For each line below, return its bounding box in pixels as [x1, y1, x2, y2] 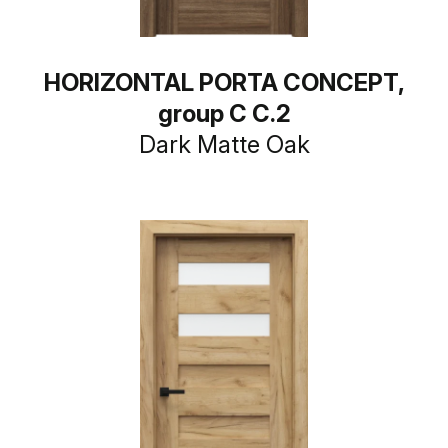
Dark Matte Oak [138, 130, 310, 159]
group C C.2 [157, 99, 291, 128]
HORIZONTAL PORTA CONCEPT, [43, 68, 405, 97]
